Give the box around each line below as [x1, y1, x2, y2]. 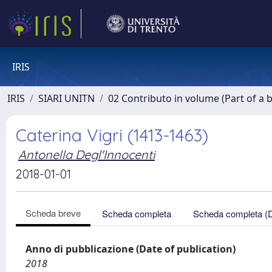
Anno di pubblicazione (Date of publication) [25, 242, 236, 256]
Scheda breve [25, 206, 81, 219]
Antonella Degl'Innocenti [18, 147, 155, 162]
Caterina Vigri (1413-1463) [16, 124, 208, 146]
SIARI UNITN [38, 92, 95, 105]
